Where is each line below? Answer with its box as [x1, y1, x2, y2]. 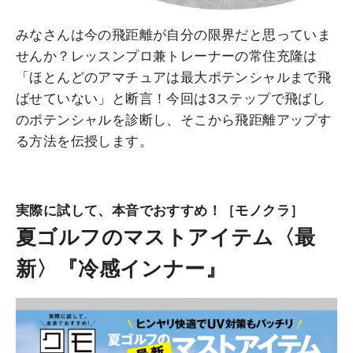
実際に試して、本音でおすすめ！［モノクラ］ [16, 202, 304, 218]
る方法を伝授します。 [16, 132, 153, 149]
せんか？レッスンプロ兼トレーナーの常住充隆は [16, 47, 318, 64]
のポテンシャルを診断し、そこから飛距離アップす [16, 111, 332, 128]
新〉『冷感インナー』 [16, 256, 226, 281]
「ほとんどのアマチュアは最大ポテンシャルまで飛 [16, 69, 332, 85]
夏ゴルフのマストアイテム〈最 [16, 225, 316, 249]
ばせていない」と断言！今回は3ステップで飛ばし [16, 90, 326, 106]
